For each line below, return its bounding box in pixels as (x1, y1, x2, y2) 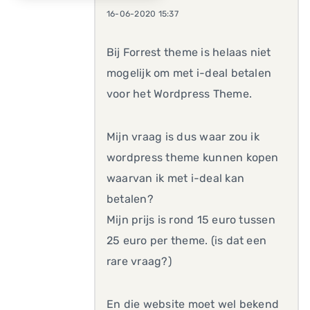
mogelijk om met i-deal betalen (107, 66, 272, 80)
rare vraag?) (107, 255, 172, 268)
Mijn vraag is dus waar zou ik (107, 130, 259, 143)
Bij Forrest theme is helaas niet (107, 46, 271, 59)
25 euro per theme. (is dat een (107, 234, 267, 247)
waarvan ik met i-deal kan (107, 172, 244, 185)
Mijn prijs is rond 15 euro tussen (107, 213, 275, 226)
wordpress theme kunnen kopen (107, 151, 279, 164)
